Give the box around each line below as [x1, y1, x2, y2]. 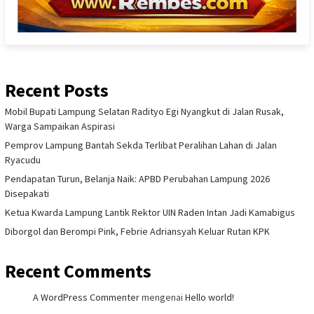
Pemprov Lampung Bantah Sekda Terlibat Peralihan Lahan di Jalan [5, 139, 277, 152]
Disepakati [5, 187, 49, 200]
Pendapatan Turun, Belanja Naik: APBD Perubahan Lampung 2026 [5, 172, 270, 186]
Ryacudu [5, 153, 41, 167]
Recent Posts [5, 78, 109, 102]
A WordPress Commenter [33, 291, 139, 304]
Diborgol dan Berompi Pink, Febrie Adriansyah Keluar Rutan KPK [5, 225, 270, 238]
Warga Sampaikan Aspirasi [5, 120, 115, 133]
